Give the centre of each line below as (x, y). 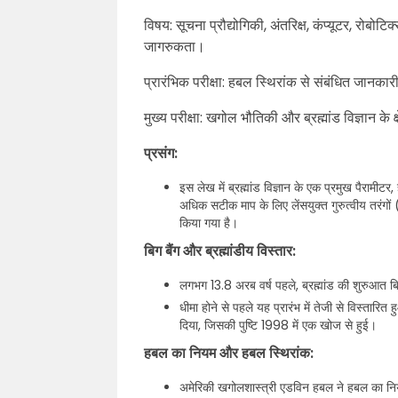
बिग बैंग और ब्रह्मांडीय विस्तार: (220, 251)
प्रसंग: (161, 153)
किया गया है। (209, 223)
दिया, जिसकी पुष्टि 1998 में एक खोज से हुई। (278, 325)
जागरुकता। (175, 47)
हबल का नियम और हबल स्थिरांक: (229, 353)
